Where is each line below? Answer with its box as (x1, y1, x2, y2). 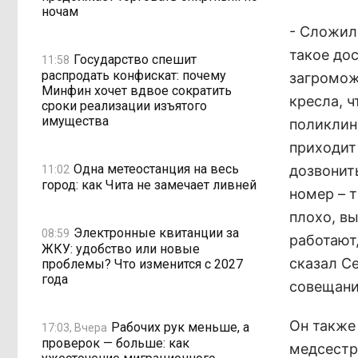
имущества (42, 113, 109, 129)
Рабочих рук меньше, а (111, 319, 249, 335)
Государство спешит (74, 51, 197, 67)
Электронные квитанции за (74, 225, 239, 241)
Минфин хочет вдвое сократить (42, 83, 232, 98)
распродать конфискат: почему (42, 68, 226, 83)
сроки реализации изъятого (42, 98, 207, 113)
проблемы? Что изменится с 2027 (42, 257, 243, 272)
